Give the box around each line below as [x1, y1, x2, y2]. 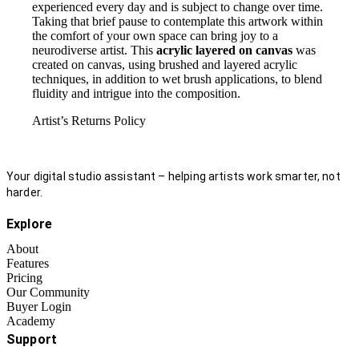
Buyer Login [6, 299, 71, 313]
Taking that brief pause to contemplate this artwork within [32, 14, 323, 28]
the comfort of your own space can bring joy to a [32, 28, 278, 42]
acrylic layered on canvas [156, 42, 292, 57]
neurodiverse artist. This [32, 42, 156, 57]
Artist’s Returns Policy [32, 113, 146, 127]
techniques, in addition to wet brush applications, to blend [32, 71, 322, 86]
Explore [6, 216, 53, 232]
